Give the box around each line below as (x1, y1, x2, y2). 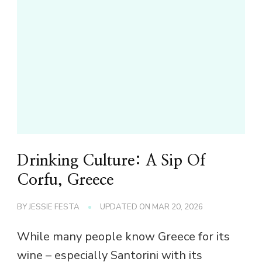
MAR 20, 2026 (152, 202, 203, 213)
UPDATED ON (100, 202, 152, 213)
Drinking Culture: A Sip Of (17, 153, 205, 169)
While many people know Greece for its (17, 229, 230, 245)
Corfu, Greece (17, 173, 113, 188)
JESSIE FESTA (29, 202, 80, 213)
